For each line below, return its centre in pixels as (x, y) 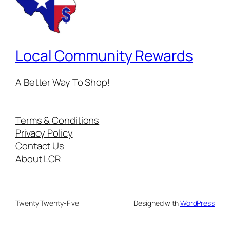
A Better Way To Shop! (63, 82)
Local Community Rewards (104, 55)
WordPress (197, 203)
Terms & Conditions (57, 120)
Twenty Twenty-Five (47, 203)
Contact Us (40, 146)
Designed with (157, 203)
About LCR (38, 158)
